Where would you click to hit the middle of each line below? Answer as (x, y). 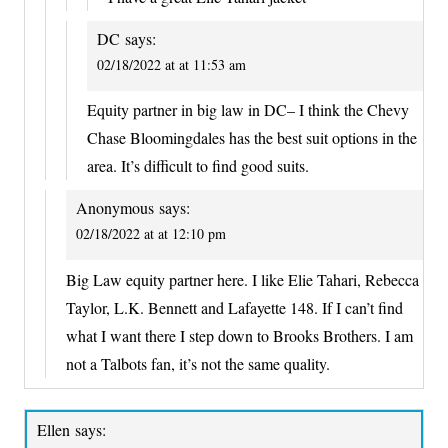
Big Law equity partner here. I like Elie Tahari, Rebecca (242, 279)
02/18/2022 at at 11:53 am (171, 64)
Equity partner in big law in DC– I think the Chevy (248, 110)
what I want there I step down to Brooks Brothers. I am (239, 335)
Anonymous (115, 208)
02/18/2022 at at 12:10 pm (151, 234)
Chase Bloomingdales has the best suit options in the (252, 138)
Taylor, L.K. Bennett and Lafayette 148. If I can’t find (234, 307)
